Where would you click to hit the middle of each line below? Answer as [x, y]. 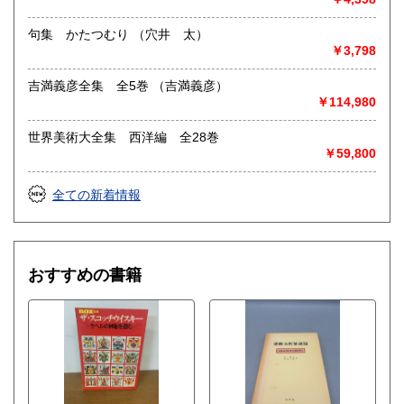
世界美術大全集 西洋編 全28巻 [124, 138]
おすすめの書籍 [85, 275]
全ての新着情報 [96, 195]
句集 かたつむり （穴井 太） [170, 35]
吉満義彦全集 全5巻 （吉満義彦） [190, 86]
